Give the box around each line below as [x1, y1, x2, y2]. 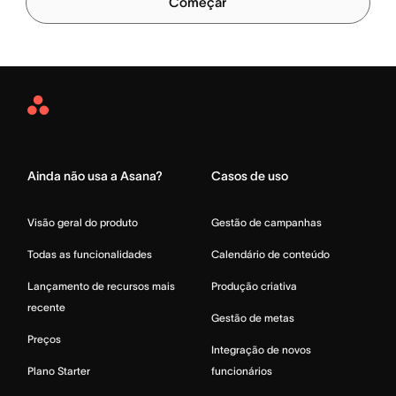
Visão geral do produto [27, 217, 138, 229]
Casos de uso [211, 169, 288, 184]
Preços [27, 333, 61, 346]
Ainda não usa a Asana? [27, 169, 163, 184]
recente [27, 301, 65, 314]
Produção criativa [211, 280, 297, 293]
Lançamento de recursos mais [27, 280, 175, 293]
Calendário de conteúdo [211, 248, 330, 261]
